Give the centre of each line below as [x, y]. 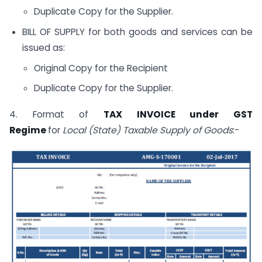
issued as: [43, 47]
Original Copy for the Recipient [101, 68]
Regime [29, 130]
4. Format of [56, 115]
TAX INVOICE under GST [178, 115]
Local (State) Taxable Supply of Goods [148, 130]
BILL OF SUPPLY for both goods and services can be [137, 32]
